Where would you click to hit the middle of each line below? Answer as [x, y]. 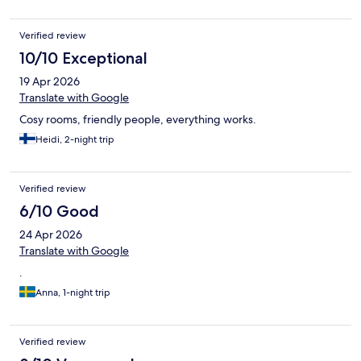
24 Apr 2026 [51, 235]
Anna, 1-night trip [73, 293]
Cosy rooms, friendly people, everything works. [138, 120]
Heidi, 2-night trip [75, 140]
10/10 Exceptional [83, 58]
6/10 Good [59, 212]
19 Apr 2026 [50, 82]
